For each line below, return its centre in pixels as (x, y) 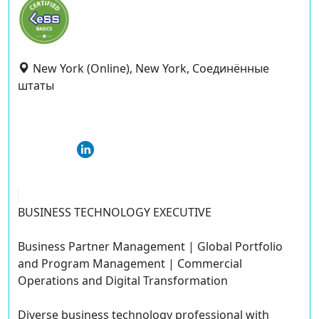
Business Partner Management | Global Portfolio (150, 247)
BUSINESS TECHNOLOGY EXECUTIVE (115, 213)
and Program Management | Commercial (130, 264)
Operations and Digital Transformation (123, 281)
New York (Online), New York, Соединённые (151, 68)
